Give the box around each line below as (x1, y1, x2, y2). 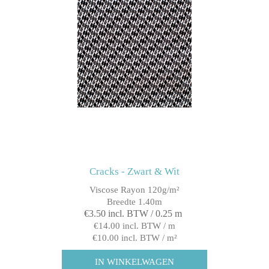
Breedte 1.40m (107, 197, 162, 207)
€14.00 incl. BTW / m (94, 221, 175, 231)
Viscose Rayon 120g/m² (89, 185, 180, 195)
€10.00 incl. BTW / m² (92, 233, 177, 243)
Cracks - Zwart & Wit (89, 166, 180, 178)
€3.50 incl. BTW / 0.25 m (84, 208, 182, 219)
